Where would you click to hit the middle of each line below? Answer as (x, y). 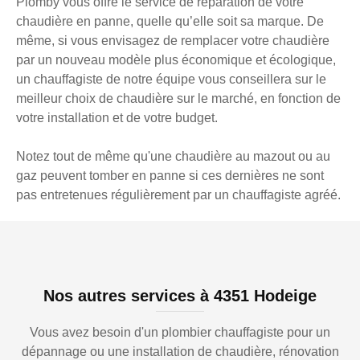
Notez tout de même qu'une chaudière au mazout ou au (173, 157)
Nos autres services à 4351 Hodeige (180, 296)
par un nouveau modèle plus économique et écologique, (176, 60)
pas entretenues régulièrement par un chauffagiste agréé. (178, 195)
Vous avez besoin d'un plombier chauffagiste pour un (180, 333)
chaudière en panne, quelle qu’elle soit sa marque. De (170, 22)
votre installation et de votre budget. (117, 118)
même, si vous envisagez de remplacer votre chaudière (173, 41)
